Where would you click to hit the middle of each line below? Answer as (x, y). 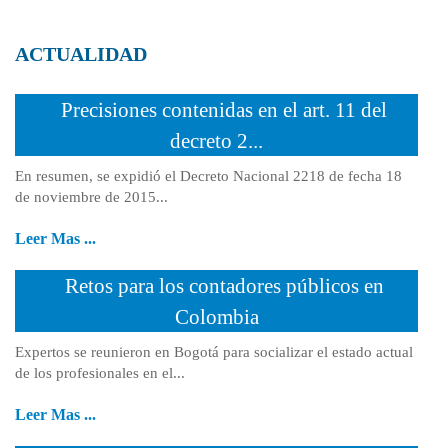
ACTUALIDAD (81, 54)
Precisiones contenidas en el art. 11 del (224, 110)
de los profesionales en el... (100, 373)
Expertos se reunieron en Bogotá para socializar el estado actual (214, 352)
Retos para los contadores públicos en (224, 286)
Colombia (216, 317)
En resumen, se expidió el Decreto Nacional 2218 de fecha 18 (208, 176)
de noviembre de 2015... (91, 197)
